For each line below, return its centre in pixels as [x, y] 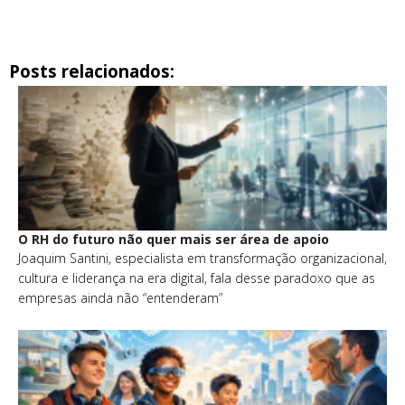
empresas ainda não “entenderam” [120, 297]
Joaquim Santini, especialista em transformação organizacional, [202, 258]
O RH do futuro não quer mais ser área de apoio [174, 239]
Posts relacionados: [92, 71]
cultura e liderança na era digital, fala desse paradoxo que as [197, 278]
